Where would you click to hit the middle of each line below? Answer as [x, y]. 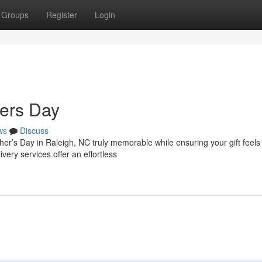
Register [62, 15]
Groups [15, 15]
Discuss [34, 130]
